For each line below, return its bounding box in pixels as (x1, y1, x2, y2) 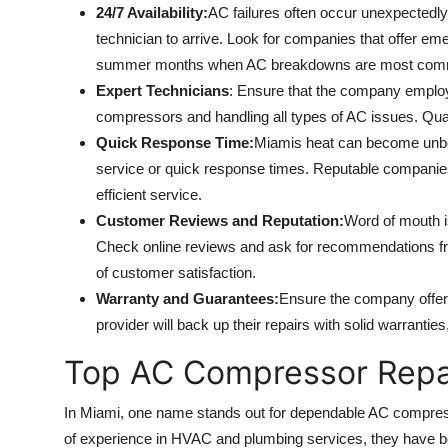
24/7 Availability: (96, 4, 208, 22)
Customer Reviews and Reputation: (96, 212, 344, 230)
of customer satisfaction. (96, 264, 256, 282)
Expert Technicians (96, 82, 229, 100)
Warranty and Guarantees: (96, 290, 279, 308)
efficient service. (96, 186, 202, 204)
